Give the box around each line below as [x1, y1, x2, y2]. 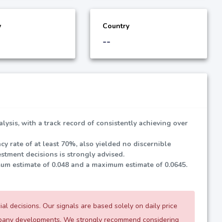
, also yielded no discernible [76, 139, 171, 149]
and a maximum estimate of [69, 160, 165, 169]
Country [103, 21, 129, 31]
